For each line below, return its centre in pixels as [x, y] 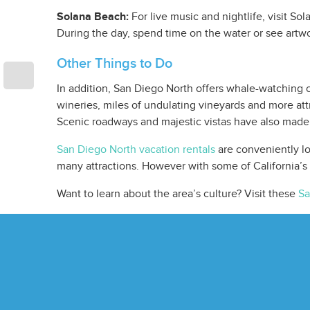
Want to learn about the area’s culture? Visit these [177, 194]
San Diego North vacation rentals [136, 150]
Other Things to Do [115, 64]
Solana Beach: [93, 17]
